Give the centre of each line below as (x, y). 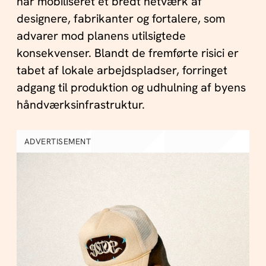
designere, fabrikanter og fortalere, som (121, 19)
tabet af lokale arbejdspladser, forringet (122, 70)
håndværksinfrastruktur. (80, 105)
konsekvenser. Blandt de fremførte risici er (127, 53)
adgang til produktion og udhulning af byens (131, 88)
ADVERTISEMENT (58, 141)
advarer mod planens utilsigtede (101, 36)
